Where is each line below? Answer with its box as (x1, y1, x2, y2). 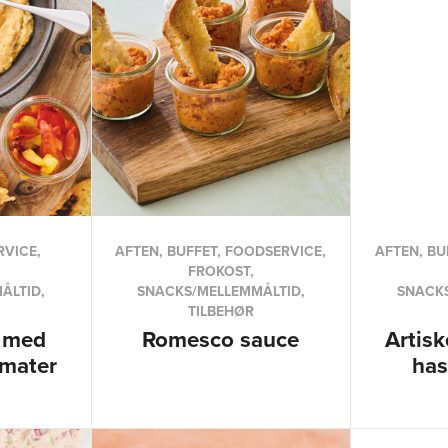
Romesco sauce (142, 323, 300, 355)
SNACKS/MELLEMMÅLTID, (136, 281, 305, 301)
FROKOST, (187, 261, 254, 281)
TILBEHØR (187, 301, 254, 321)
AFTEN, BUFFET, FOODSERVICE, (115, 241, 327, 261)
